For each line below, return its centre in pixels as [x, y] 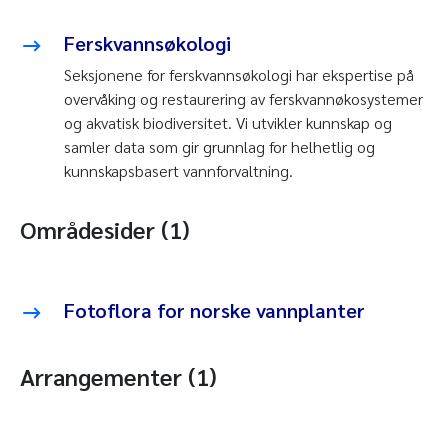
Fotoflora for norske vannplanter [214, 310]
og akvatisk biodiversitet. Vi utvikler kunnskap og [228, 123]
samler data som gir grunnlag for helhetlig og [219, 147]
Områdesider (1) [105, 229]
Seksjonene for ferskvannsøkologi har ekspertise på [239, 75]
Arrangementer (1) [118, 376]
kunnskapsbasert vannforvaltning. [178, 171]
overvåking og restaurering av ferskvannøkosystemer [243, 99]
